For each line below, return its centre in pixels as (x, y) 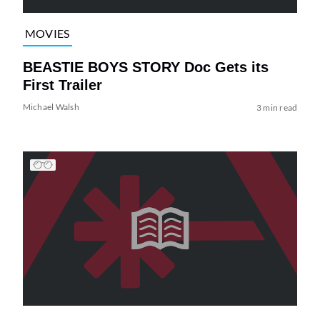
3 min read (277, 107)
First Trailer (62, 85)
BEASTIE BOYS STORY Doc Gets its (145, 67)
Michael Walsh (51, 106)
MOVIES (47, 34)
